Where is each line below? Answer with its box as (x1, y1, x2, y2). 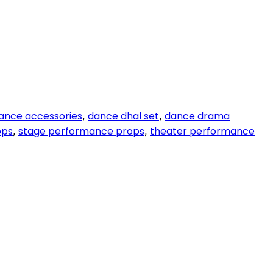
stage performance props (18, 124, 144, 138)
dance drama (165, 108, 230, 123)
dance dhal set (88, 108, 159, 123)
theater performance (150, 124, 255, 138)
